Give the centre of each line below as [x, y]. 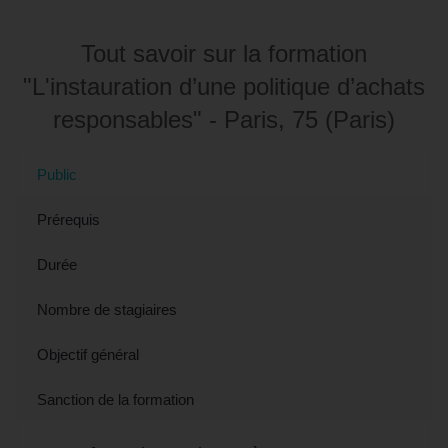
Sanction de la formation [115, 399]
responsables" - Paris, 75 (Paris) [224, 119]
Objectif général [88, 354]
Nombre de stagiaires [107, 309]
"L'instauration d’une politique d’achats [224, 86]
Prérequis [68, 219]
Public [57, 174]
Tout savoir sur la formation [224, 53]
